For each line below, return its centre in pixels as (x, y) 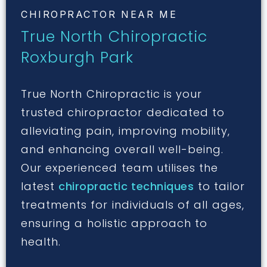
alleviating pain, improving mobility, (126, 131)
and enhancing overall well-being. (122, 150)
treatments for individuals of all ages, (133, 205)
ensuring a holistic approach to (114, 223)
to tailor (221, 187)
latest (40, 187)
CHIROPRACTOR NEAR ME (99, 15)
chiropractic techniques (126, 187)
